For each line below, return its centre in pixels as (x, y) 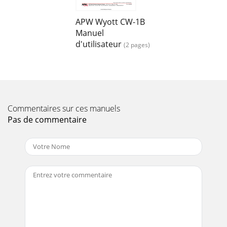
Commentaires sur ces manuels (64, 108)
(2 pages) (137, 45)
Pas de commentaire (47, 119)
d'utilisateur (99, 44)
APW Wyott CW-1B (110, 22)
